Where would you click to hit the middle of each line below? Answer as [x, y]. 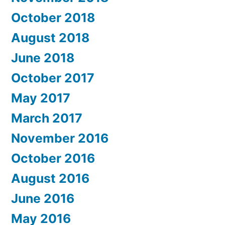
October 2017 [53, 78]
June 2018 [43, 58]
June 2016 [43, 198]
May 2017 [41, 98]
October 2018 [53, 17]
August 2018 [50, 37]
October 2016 [53, 158]
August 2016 [50, 178]
